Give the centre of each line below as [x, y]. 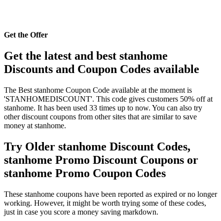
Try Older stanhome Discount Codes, [97, 147]
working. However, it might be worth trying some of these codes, [105, 203]
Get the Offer [26, 35]
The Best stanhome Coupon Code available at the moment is [98, 90]
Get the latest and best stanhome [86, 56]
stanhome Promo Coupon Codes [85, 173]
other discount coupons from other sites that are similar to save [100, 117]
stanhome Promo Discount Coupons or [101, 160]
